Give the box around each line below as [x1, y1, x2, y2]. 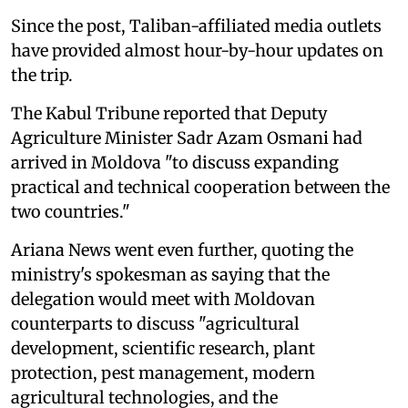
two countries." [11, 200, 130, 222]
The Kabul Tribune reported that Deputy [11, 102, 327, 124]
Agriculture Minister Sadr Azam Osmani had [11, 127, 362, 148]
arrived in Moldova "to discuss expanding [11, 151, 339, 173]
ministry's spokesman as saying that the [11, 263, 330, 285]
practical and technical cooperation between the [11, 176, 390, 198]
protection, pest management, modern [11, 362, 315, 383]
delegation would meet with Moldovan [11, 288, 315, 310]
